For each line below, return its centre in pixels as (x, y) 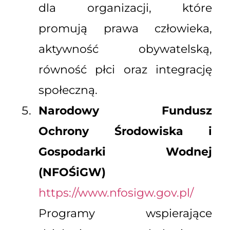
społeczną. (68, 90)
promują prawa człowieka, (125, 29)
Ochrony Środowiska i (125, 131)
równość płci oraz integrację (125, 70)
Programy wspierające (125, 214)
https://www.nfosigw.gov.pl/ (116, 193)
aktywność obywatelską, (125, 49)
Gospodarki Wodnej (125, 152)
